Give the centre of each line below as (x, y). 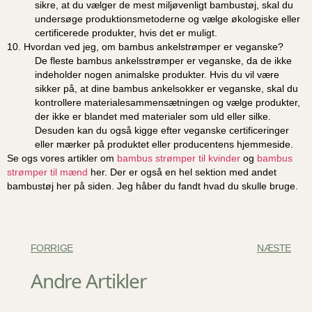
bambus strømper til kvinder (179, 158)
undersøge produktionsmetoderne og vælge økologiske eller (167, 18)
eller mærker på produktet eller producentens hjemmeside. (164, 144)
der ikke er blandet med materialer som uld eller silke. (153, 116)
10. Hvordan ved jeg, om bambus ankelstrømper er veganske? (145, 46)
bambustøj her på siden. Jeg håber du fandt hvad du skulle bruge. (153, 186)
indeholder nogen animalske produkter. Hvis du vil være (157, 74)
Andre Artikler (89, 280)
